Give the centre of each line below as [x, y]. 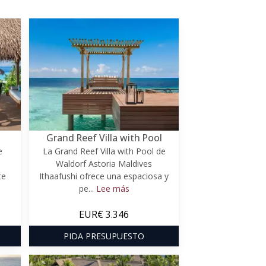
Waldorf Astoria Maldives [104, 163]
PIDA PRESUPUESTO [104, 236]
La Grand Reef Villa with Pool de [104, 151]
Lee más [113, 188]
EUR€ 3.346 [104, 214]
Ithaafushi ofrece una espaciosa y [104, 176]
